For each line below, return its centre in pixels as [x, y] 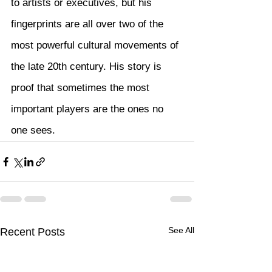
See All [181, 230]
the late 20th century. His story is [88, 66]
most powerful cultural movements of [96, 45]
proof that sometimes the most [82, 88]
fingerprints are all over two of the [89, 24]
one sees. [33, 130]
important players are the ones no [89, 109]
